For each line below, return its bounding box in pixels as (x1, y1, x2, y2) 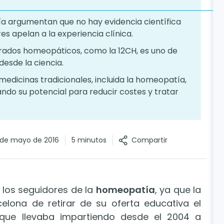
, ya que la (154, 183, 201, 196)
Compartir (131, 135, 167, 145)
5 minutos (71, 135, 106, 145)
